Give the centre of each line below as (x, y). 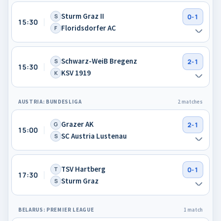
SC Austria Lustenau (94, 136)
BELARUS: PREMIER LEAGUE (56, 210)
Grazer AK (77, 124)
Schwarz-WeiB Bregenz (99, 61)
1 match (193, 210)
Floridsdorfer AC (89, 28)
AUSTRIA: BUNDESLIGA (50, 102)
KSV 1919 (76, 73)
